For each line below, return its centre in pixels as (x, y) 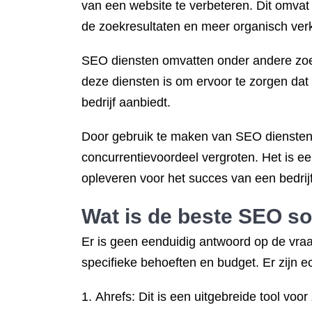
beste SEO (230, 216)
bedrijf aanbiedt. (126, 102)
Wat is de (130, 216)
